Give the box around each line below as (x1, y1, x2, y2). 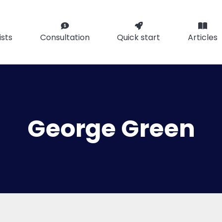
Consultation (40, 32, 90, 43)
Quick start (117, 32, 161, 43)
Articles (187, 32, 218, 43)
